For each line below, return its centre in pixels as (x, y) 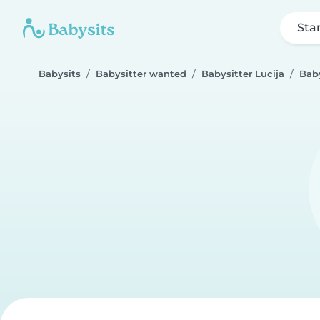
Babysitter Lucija (243, 74)
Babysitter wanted (141, 74)
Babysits (60, 74)
